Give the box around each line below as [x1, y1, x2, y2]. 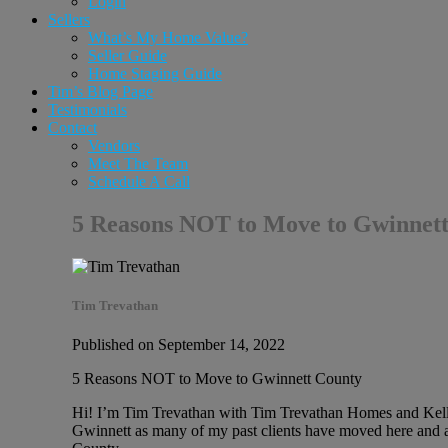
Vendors [88, 137, 140, 154]
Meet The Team [88, 155, 188, 172]
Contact [48, 119, 97, 136]
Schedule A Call [88, 173, 190, 190]
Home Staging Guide [88, 65, 222, 82]
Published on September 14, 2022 [72, 336, 285, 354]
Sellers [48, 11, 90, 28]
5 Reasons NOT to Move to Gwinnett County [72, 370, 362, 388]
